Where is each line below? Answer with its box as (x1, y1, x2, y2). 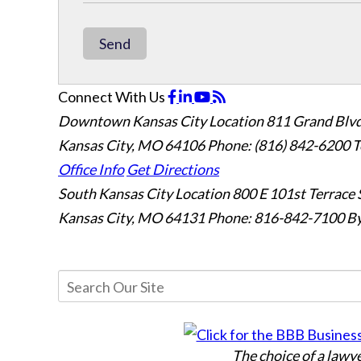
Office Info (58, 160, 124, 178)
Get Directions (127, 160, 219, 178)
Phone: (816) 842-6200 (207, 136, 350, 154)
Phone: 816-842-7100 (207, 209, 344, 226)
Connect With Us (58, 88, 165, 106)
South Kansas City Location (58, 185, 230, 202)
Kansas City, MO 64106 (58, 136, 207, 154)
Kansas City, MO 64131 (58, 209, 207, 226)
